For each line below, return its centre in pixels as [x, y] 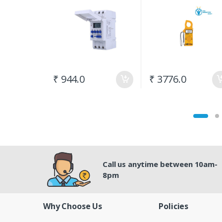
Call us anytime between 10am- [160, 164]
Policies [174, 206]
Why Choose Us [73, 206]
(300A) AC [165, 6]
